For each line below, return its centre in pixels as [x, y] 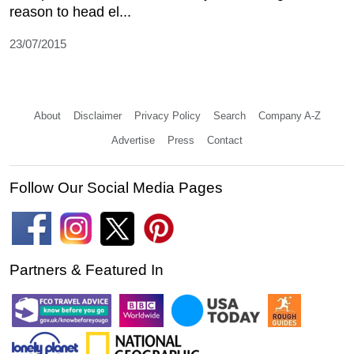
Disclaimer [97, 115]
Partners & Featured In [87, 269]
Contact [225, 140]
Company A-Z [289, 115]
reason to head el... [70, 11]
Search [229, 115]
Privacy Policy [167, 115]
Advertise [133, 140]
